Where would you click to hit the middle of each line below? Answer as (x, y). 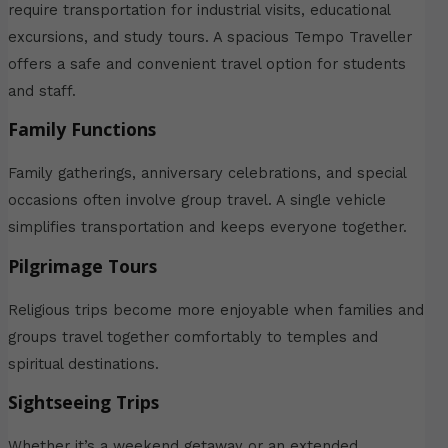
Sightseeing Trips (83, 402)
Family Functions (81, 129)
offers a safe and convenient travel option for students (206, 63)
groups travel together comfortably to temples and (192, 336)
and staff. (41, 90)
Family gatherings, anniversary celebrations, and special (206, 173)
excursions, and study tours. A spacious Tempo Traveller (209, 36)
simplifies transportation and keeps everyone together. (207, 227)
